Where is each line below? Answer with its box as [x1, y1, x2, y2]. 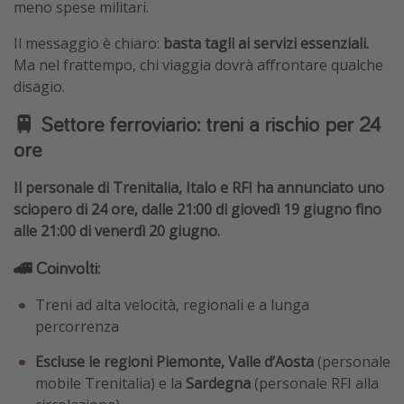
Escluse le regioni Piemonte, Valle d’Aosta [35, 351, 314, 372]
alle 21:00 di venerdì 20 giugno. [14, 220, 220, 241]
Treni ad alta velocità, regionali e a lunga [35, 294, 309, 315]
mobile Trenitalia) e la [35, 372, 182, 393]
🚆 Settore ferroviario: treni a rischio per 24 [14, 109, 381, 138]
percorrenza [35, 316, 119, 336]
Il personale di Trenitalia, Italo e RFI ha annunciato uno [14, 177, 384, 197]
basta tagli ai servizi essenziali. [160, 32, 369, 53]
